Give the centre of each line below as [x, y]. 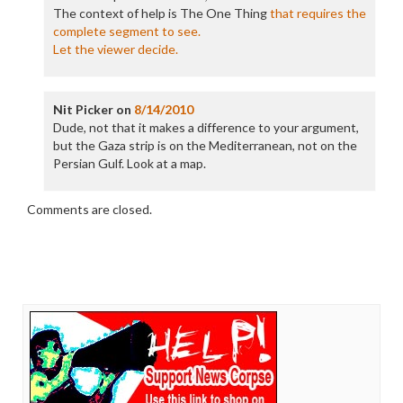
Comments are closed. [90, 209]
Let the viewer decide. [115, 49]
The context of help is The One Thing [161, 13]
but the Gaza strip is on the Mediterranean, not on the [205, 145]
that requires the [318, 13]
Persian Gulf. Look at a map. [129, 163]
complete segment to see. [126, 31]
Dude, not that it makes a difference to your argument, [206, 127]
